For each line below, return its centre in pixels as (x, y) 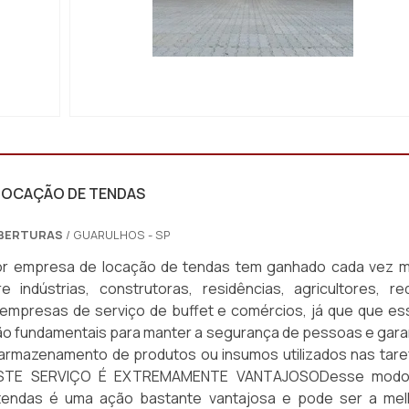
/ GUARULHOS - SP (117, 235)
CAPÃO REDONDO (253, 91)
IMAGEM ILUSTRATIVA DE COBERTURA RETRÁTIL (253, 68)
